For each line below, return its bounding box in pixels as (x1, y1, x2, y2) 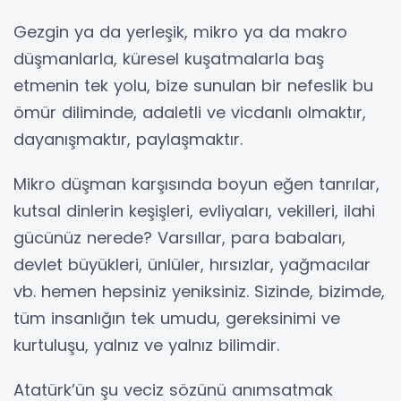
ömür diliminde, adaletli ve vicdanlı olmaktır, (13, 101, 366, 124)
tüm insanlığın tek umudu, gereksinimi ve (13, 307, 340, 329)
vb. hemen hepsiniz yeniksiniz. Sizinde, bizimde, (13, 280, 385, 303)
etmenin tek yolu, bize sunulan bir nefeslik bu (13, 74, 373, 97)
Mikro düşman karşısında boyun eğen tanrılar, (13, 173, 380, 195)
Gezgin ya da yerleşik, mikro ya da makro (13, 21, 347, 43)
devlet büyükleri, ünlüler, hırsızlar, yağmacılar (13, 253, 371, 276)
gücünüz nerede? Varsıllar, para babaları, (13, 226, 346, 249)
